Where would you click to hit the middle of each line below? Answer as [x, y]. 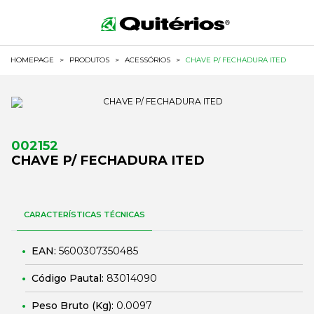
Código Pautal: [69, 278]
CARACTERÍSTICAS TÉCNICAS [84, 214]
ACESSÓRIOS [148, 60]
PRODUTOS [89, 60]
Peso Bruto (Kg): [74, 306]
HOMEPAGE [32, 60]
